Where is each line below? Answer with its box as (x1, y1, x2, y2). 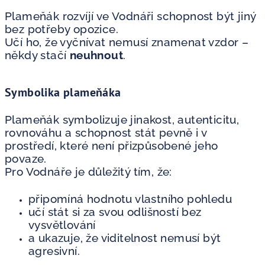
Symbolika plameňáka (5, 84, 121, 100)
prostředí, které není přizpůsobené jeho (5, 138, 218, 152)
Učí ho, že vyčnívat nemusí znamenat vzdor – (5, 35, 249, 49)
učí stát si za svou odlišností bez (28, 205, 202, 218)
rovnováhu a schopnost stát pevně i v (5, 125, 207, 139)
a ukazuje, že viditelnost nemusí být (28, 231, 221, 244)
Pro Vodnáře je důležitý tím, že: (5, 164, 172, 178)
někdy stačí (5, 48, 70, 62)
